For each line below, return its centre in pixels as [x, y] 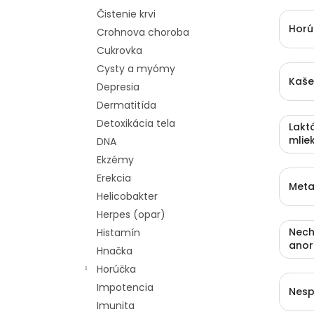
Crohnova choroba [143, 32]
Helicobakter [127, 196]
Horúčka [116, 269]
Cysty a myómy [136, 69]
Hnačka [115, 251]
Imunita [116, 306]
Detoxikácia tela [136, 123]
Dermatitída [127, 105]
